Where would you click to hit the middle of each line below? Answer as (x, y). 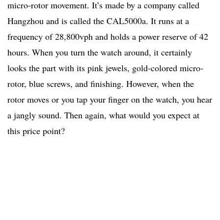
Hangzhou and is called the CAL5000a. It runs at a (98, 21)
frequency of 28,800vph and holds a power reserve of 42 (108, 37)
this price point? (36, 131)
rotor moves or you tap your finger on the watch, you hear (110, 99)
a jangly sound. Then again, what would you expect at (103, 115)
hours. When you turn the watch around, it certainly (100, 52)
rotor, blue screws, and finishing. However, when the (101, 84)
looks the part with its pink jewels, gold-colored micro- (105, 68)
